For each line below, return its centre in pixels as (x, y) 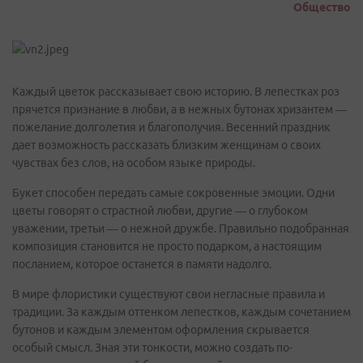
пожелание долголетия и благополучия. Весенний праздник (171, 127)
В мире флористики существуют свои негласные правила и (169, 294)
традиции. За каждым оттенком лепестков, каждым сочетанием (181, 312)
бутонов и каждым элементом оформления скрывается (161, 330)
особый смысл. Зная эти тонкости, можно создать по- (152, 348)
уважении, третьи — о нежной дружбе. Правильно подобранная (181, 228)
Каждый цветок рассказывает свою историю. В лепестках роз (176, 92)
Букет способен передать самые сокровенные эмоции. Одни (173, 193)
